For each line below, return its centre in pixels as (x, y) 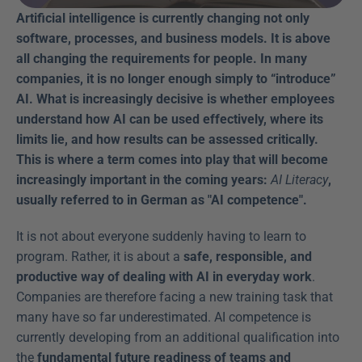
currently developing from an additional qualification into (178, 337)
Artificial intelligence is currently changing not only (163, 18)
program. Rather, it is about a (100, 257)
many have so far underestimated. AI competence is (164, 317)
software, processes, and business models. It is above (173, 38)
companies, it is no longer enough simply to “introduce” (176, 79)
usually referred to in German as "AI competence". (162, 200)
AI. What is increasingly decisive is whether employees (175, 99)
